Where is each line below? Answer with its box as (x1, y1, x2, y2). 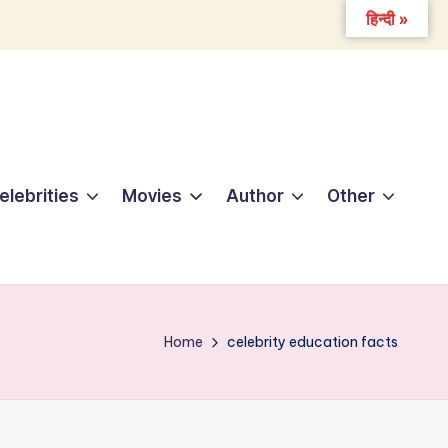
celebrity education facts (227, 332, 398, 351)
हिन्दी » (366, 11, 408, 28)
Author (225, 186, 284, 207)
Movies (122, 186, 183, 207)
